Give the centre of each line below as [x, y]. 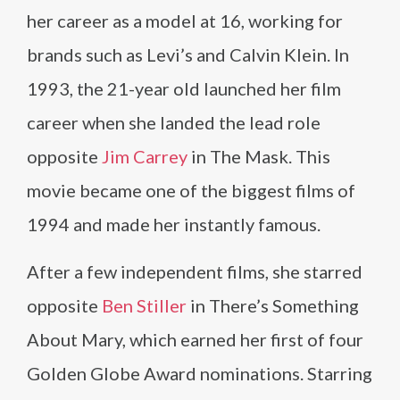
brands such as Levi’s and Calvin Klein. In [188, 54]
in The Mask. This [259, 156]
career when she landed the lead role [174, 122]
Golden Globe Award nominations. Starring [200, 373]
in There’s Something [273, 305]
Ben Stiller [144, 305]
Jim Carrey [145, 156]
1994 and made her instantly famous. [174, 224]
